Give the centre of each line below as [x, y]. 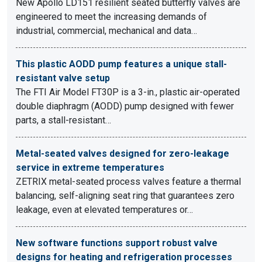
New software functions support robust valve [117, 243]
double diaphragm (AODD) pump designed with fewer [125, 106]
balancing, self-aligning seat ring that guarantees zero [125, 196]
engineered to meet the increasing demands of [111, 17]
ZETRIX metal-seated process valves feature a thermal [128, 182]
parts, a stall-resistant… [63, 120]
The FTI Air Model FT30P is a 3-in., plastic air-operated [128, 92]
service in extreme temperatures [90, 168]
